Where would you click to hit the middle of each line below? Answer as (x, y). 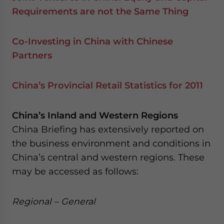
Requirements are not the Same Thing (100, 11)
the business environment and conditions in (111, 143)
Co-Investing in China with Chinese (92, 41)
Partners (32, 55)
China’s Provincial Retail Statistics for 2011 (107, 85)
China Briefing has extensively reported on (108, 129)
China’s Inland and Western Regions (95, 115)
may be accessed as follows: (75, 171)
